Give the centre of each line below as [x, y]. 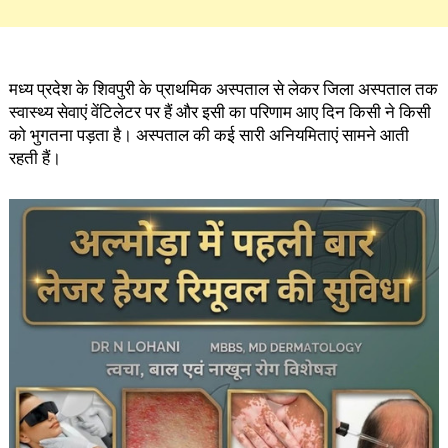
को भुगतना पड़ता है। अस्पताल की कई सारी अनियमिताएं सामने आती [208, 135]
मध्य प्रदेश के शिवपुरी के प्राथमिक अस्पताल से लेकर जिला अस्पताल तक [223, 89]
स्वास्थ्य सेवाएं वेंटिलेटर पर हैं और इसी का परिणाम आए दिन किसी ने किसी [219, 112]
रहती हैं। [34, 158]
